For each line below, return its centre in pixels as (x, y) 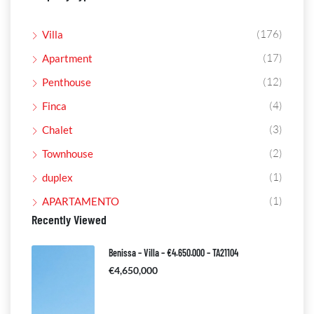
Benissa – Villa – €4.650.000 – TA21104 (173, 253)
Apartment (67, 58)
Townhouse (68, 153)
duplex (57, 177)
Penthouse (67, 82)
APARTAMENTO (81, 201)
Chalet (57, 130)
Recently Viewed (69, 219)
